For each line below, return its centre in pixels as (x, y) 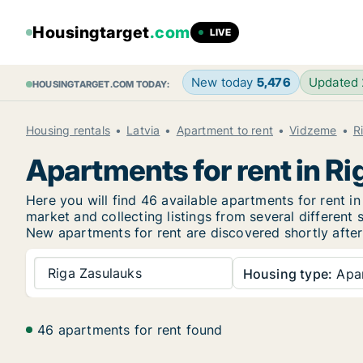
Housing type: (288, 274)
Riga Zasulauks (95, 273)
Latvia (143, 130)
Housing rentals (68, 130)
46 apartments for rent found (130, 330)
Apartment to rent (225, 130)
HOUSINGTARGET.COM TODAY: (101, 84)
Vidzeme (313, 130)
